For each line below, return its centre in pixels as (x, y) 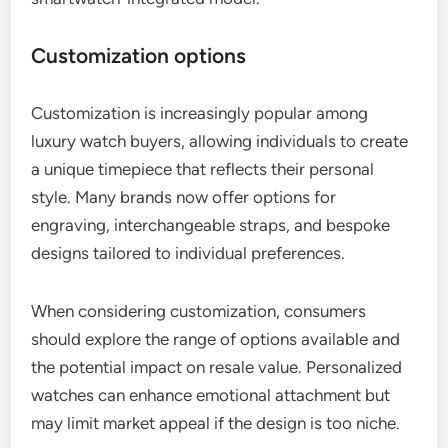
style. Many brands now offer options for (184, 197)
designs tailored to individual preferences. (188, 253)
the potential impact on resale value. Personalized (217, 367)
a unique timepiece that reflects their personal (203, 169)
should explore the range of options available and (216, 339)
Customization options (139, 56)
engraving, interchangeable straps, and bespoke (211, 225)
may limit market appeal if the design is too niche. (216, 423)
